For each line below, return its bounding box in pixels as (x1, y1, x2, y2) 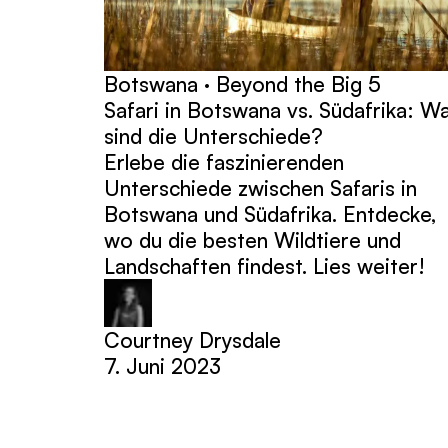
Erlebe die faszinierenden (104, 148, 344, 175)
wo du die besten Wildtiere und (104, 226, 401, 253)
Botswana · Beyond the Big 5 (104, 70, 381, 97)
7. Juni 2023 (104, 352, 221, 379)
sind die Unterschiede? (104, 122, 323, 149)
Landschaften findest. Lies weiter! (104, 252, 425, 279)
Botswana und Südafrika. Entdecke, (104, 200, 436, 227)
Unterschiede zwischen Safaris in (104, 174, 417, 201)
